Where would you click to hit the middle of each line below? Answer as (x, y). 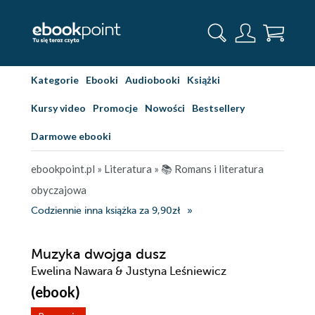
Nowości (165, 108)
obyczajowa (59, 190)
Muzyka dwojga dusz (98, 254)
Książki (204, 80)
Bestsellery (218, 108)
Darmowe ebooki (71, 136)
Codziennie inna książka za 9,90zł (105, 211)
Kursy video (58, 108)
